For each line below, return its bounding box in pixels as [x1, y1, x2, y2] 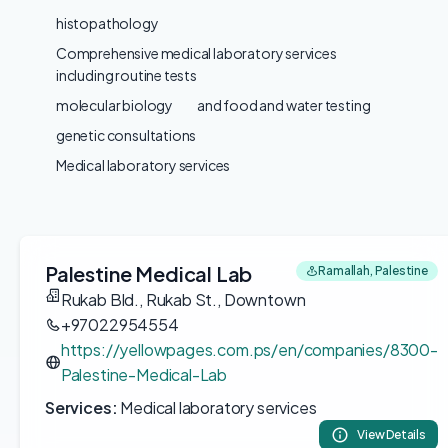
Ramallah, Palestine [318, 263, 428, 278]
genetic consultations [56, 126, 197, 144]
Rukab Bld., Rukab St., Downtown [60, 289, 306, 310]
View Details [357, 427, 426, 442]
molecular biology [56, 96, 174, 114]
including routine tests [56, 66, 197, 84]
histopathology [56, 14, 159, 32]
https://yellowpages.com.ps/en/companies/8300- [60, 339, 438, 360]
